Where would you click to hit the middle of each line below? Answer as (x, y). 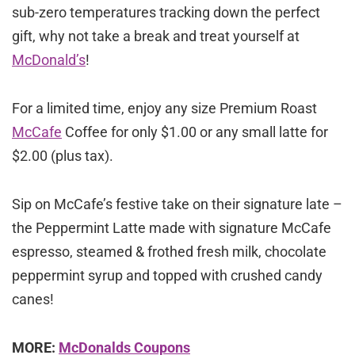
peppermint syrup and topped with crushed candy (167, 275)
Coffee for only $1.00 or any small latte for (195, 132)
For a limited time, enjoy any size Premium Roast (164, 108)
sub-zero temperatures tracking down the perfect (166, 12)
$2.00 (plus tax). (63, 155)
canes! (33, 299)
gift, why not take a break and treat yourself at (156, 36)
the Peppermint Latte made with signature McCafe (172, 227)
